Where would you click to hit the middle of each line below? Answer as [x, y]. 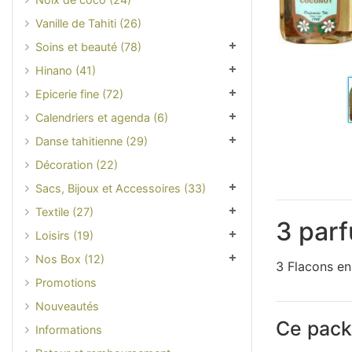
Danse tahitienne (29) [92, 141]
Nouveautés [67, 306]
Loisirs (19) [64, 235]
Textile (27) [64, 211]
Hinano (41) [66, 70]
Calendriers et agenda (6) [102, 117]
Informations [69, 329]
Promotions [66, 282]
